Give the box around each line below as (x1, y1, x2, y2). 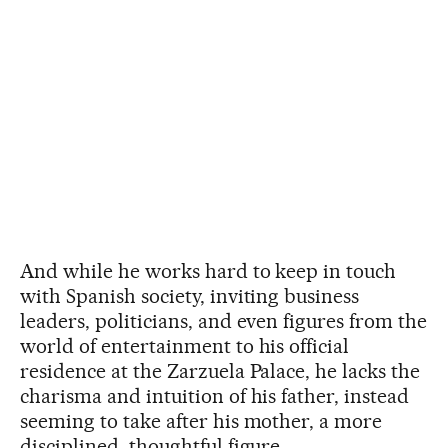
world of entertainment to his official (20, 333, 350, 358)
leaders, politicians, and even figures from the (20, 308, 428, 333)
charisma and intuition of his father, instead (20, 383, 410, 408)
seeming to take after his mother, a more (20, 408, 383, 433)
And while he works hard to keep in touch (20, 258, 397, 283)
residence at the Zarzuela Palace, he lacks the (20, 358, 421, 383)
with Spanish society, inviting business (20, 283, 360, 308)
